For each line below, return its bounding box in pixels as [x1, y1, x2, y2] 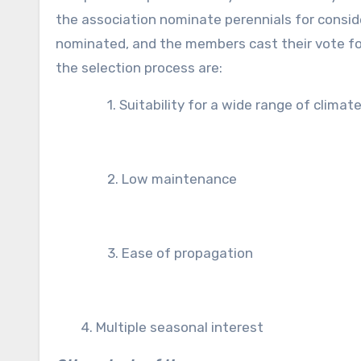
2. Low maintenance [107, 171, 237, 187]
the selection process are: [56, 60, 222, 76]
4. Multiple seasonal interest [81, 319, 263, 335]
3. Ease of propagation [107, 245, 253, 261]
